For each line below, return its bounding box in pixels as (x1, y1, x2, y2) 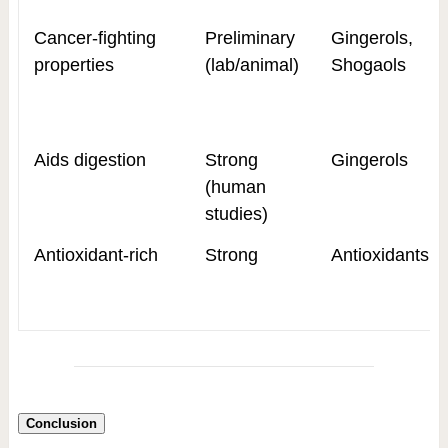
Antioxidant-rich (33, 245, 158, 266)
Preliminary (204, 28, 295, 49)
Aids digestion (33, 150, 146, 171)
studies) (204, 204, 268, 225)
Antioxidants (330, 245, 429, 266)
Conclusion (25, 416, 97, 432)
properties (33, 55, 114, 76)
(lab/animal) (204, 55, 299, 76)
